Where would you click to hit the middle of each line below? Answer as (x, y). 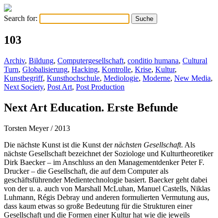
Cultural (195, 60)
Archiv (14, 60)
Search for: (21, 18)
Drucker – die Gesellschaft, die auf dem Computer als (86, 171)
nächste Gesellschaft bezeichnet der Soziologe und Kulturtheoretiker (109, 153)
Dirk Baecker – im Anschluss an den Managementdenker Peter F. (104, 162)
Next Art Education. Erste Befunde (91, 107)
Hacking (85, 69)
